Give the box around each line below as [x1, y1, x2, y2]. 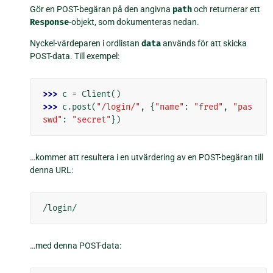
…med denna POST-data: [30, 240, 122, 250]
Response [30, 16, 69, 27]
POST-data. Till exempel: [30, 51, 120, 61]
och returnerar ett [192, 4, 261, 14]
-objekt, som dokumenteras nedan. [69, 16, 200, 27]
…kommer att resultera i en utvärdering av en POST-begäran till [30, 152, 264, 162]
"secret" [72, 114, 112, 125]
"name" [155, 101, 185, 112]
